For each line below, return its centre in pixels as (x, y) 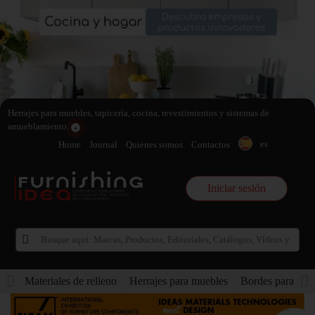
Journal (103, 144)
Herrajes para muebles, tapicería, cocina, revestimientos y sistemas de (139, 113)
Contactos (210, 144)
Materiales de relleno (70, 281)
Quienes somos (154, 144)
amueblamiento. (39, 126)
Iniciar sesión (236, 188)
